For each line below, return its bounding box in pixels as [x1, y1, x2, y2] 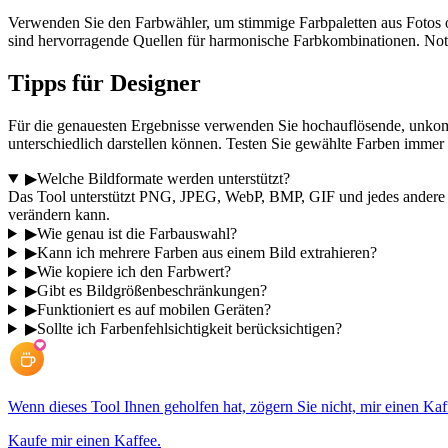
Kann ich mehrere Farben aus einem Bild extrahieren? [36, 243, 377, 261]
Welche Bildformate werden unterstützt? [36, 169, 290, 187]
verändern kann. [8, 205, 110, 223]
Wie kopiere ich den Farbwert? [36, 262, 231, 280]
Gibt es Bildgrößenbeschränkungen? [36, 281, 267, 299]
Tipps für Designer [8, 70, 201, 97]
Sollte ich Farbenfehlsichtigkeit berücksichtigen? [36, 319, 342, 337]
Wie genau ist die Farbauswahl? [36, 224, 237, 242]
